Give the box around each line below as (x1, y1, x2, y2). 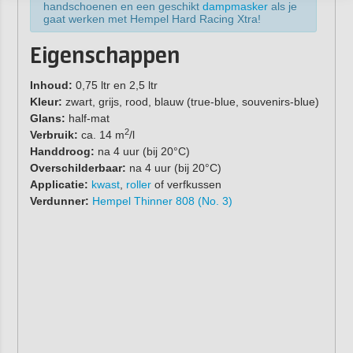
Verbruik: (29, 128, 78, 142)
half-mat (65, 112, 110, 125)
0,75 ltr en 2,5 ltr (72, 79, 158, 92)
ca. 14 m (77, 128, 124, 142)
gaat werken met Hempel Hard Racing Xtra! (43, 13, 261, 26)
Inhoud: (29, 79, 72, 92)
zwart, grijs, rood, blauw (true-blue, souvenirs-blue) (65, 95, 319, 109)
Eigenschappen (29, 44, 180, 70)
